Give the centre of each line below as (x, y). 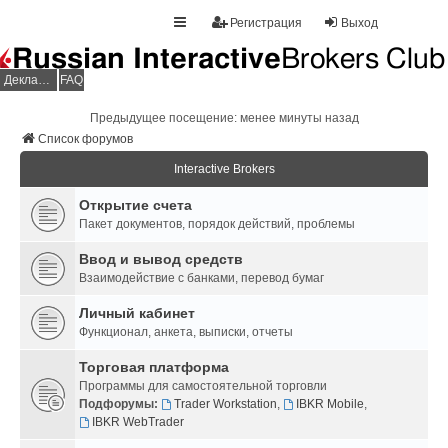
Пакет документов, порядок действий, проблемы (217, 224)
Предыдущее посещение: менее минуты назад (224, 118)
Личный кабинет (137, 313)
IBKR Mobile (329, 404)
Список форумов (85, 139)
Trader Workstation (225, 404)
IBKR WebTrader (137, 422)
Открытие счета (135, 205)
